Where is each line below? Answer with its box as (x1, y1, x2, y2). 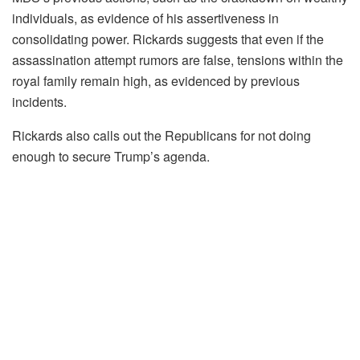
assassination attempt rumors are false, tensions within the (12, 50, 343, 69)
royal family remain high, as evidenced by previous (12, 71, 300, 90)
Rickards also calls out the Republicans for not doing (12, 125, 311, 145)
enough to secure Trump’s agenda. (12, 146, 210, 166)
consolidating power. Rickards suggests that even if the (12, 29, 324, 48)
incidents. (12, 92, 67, 111)
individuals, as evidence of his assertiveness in (12, 8, 279, 27)
